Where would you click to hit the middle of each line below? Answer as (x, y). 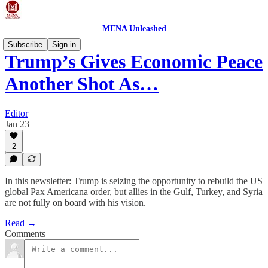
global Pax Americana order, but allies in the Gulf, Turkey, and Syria (134, 192)
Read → (21, 223)
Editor (16, 113)
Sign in (64, 45)
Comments (25, 234)
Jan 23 (17, 124)
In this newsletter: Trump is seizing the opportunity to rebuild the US (134, 181)
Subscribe (25, 45)
